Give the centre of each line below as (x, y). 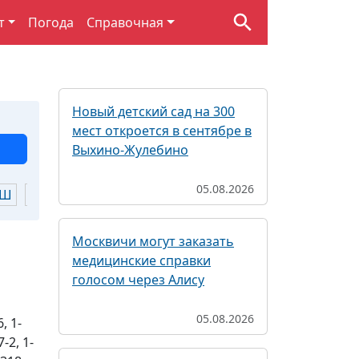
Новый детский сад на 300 (153, 111)
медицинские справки (141, 260)
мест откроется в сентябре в (162, 131)
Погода (51, 22)
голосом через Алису (138, 280)
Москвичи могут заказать (153, 241)
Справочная (125, 22)
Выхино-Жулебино (130, 150)
